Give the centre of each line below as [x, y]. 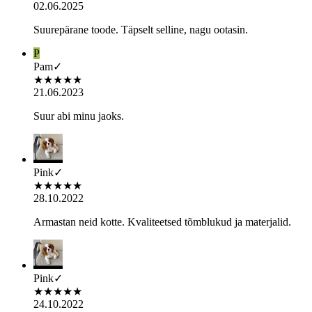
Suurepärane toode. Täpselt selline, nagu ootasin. [141, 29]
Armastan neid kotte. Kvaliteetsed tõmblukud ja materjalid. [162, 221]
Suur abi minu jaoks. [79, 116]
